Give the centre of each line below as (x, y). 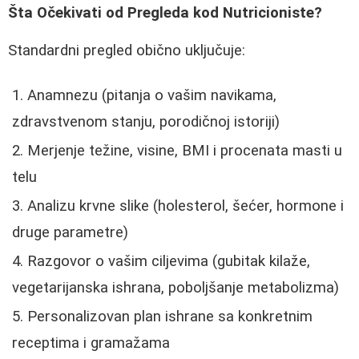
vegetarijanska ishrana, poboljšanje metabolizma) (175, 288)
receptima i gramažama (91, 343)
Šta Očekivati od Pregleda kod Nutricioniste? (165, 13)
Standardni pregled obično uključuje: (127, 50)
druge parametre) (70, 233)
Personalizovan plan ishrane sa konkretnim (170, 317)
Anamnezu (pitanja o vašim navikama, (152, 96)
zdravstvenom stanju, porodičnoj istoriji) (146, 122)
